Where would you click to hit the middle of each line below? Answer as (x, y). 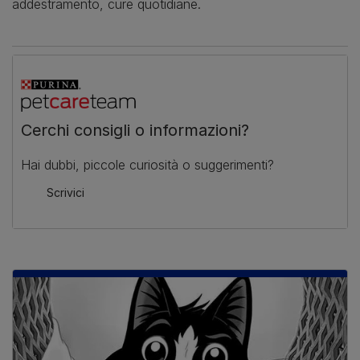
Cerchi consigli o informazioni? (135, 130)
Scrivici (65, 192)
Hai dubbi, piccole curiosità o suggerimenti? (147, 164)
